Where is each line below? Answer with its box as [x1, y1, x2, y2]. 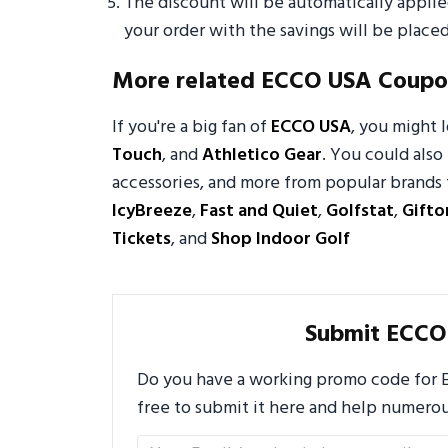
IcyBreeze [112, 197, 192, 227]
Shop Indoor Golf [211, 225, 350, 255]
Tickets [112, 225, 171, 255]
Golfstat [326, 197, 394, 227]
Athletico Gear [202, 141, 322, 171]
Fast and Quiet [200, 197, 318, 227]
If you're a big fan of [112, 113, 271, 143]
